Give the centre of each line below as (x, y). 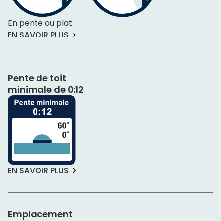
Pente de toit (37, 78)
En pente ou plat (40, 23)
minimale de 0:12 (46, 90)
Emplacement (40, 214)
